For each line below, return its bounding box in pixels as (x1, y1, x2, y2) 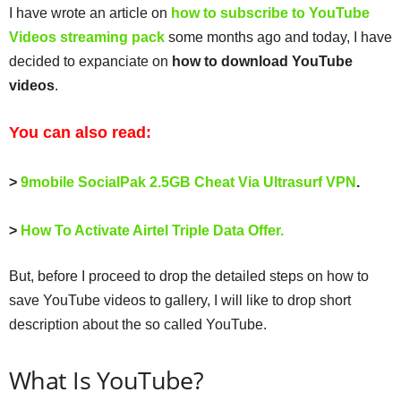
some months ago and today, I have (168, 29, 392, 45)
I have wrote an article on (9, 4, 171, 21)
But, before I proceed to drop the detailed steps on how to (9, 268, 369, 284)
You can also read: (9, 123, 151, 141)
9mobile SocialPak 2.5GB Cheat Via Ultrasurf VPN (21, 174, 356, 190)
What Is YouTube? (9, 363, 204, 397)
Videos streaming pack (9, 29, 165, 45)
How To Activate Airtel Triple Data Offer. (21, 222, 284, 238)
